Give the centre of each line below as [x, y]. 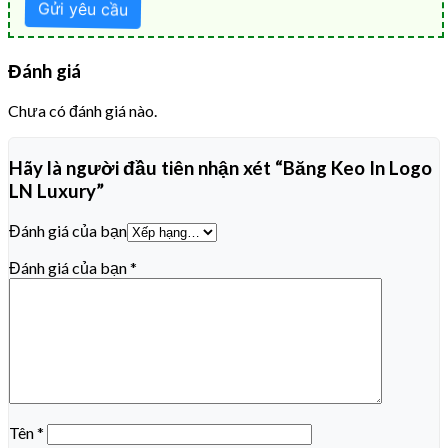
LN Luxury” [56, 191]
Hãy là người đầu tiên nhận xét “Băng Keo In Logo [220, 168]
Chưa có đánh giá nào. [82, 111]
